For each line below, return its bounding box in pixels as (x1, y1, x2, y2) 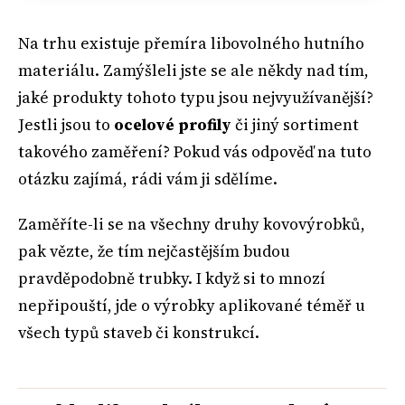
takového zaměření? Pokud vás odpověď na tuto (18, 140, 372, 163)
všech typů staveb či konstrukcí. (18, 322, 259, 344)
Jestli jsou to (18, 113, 114, 136)
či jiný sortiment (231, 113, 359, 136)
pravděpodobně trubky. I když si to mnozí (18, 268, 325, 290)
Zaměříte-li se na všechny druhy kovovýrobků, (18, 213, 365, 236)
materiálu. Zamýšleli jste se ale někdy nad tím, (18, 59, 369, 81)
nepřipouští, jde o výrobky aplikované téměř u (18, 295, 365, 317)
